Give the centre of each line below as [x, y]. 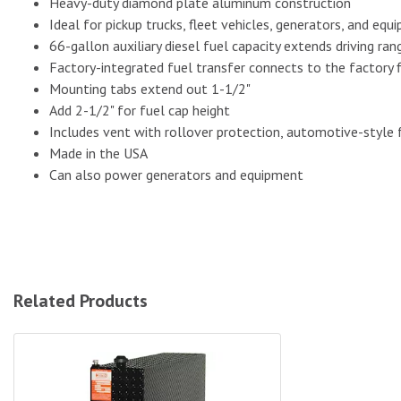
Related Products [81, 301]
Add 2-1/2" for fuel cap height [140, 110]
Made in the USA [98, 153]
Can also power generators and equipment [176, 175]
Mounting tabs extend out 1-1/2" [150, 89]
